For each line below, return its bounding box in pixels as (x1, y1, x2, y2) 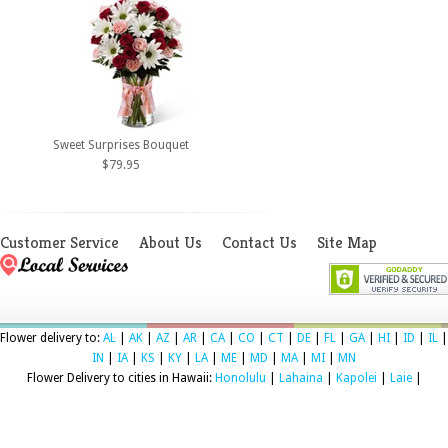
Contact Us (222, 231, 297, 253)
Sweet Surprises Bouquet (52, 137, 189, 152)
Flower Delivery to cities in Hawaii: (26, 370, 215, 385)
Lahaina (278, 370, 323, 385)
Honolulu (214, 370, 266, 385)
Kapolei (335, 370, 377, 385)
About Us (139, 231, 202, 253)
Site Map (317, 231, 377, 253)
